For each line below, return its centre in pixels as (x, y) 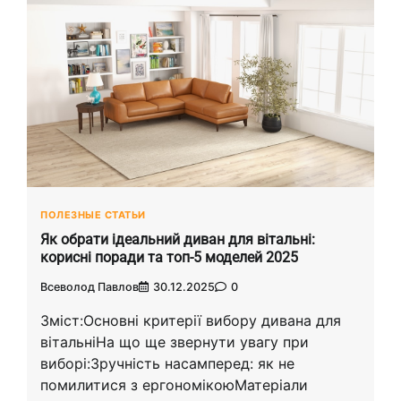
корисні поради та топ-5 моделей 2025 (169, 258)
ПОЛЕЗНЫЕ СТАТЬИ (93, 215)
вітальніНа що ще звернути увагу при (175, 341)
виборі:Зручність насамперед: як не (167, 363)
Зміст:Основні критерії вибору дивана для (191, 320)
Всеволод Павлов (90, 286)
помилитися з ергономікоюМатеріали (174, 384)
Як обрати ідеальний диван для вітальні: (178, 240)
